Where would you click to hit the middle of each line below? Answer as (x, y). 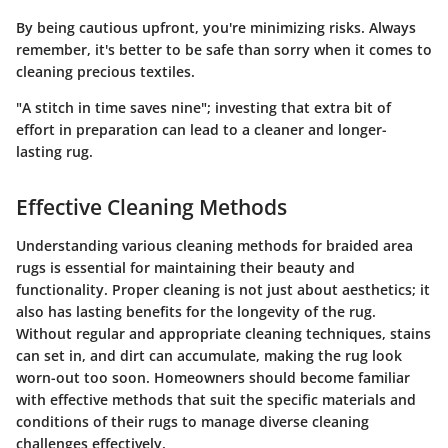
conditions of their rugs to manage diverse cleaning (192, 421)
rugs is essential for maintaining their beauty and (185, 267)
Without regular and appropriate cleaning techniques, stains (223, 333)
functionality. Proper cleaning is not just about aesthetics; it (223, 289)
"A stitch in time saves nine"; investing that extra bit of (203, 108)
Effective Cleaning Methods (151, 207)
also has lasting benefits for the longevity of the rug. (196, 311)
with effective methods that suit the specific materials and (216, 399)
